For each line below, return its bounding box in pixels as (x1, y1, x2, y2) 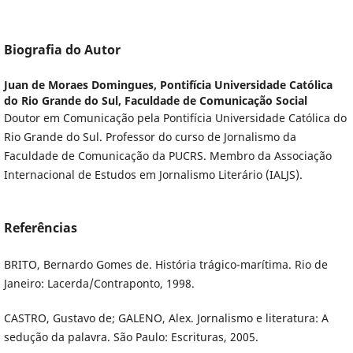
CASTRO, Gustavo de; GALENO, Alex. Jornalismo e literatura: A (3, 310, 329, 326)
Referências (3, 219, 77, 237)
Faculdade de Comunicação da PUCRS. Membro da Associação (3, 148, 332, 164)
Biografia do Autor (3, 41, 121, 59)
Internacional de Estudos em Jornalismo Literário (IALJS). (3, 167, 303, 183)
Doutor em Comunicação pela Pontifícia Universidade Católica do (3, 110, 347, 126)
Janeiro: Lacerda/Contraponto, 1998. (3, 276, 195, 292)
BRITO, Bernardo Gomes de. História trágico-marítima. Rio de (3, 257, 328, 273)
